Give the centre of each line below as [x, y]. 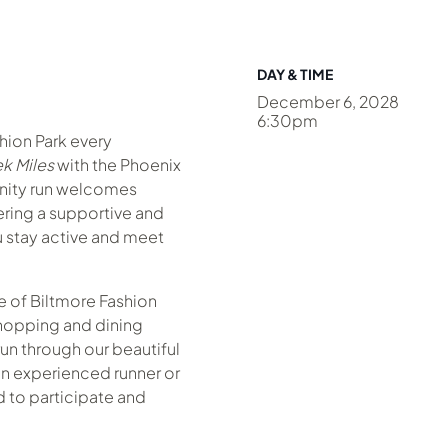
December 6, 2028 [327, 101]
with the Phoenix [117, 164]
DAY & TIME [294, 74]
